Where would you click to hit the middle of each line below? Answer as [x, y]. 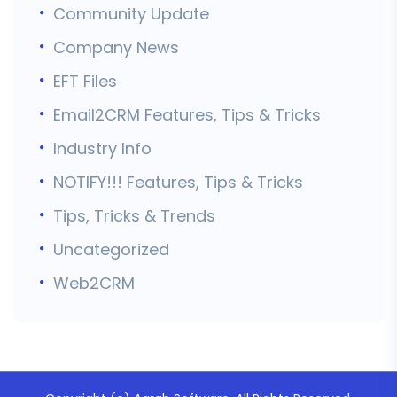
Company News [116, 47]
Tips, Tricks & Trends [134, 215]
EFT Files [85, 81]
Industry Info [102, 148]
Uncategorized [111, 249]
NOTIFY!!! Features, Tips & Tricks [178, 182]
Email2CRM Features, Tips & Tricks [187, 114]
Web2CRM [94, 283]
